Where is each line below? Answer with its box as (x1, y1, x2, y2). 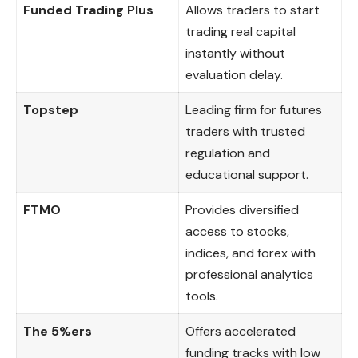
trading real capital (185, 22, 296, 40)
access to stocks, (185, 222, 289, 240)
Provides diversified (185, 201, 299, 218)
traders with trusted (185, 122, 305, 140)
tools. (185, 287, 218, 304)
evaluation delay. (185, 66, 283, 83)
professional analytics (185, 265, 313, 283)
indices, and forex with (185, 244, 316, 261)
